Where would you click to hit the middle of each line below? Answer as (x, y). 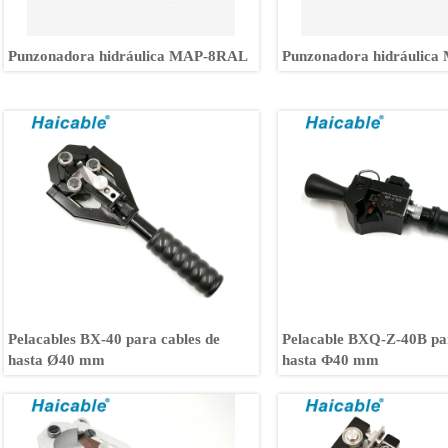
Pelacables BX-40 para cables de (114, 338)
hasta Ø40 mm (57, 359)
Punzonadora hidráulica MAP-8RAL (128, 55)
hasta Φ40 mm (331, 359)
